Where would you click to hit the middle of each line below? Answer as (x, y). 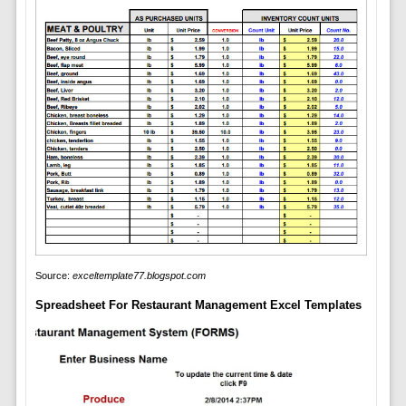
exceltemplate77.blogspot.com (139, 275)
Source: (53, 275)
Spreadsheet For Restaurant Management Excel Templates (198, 304)
